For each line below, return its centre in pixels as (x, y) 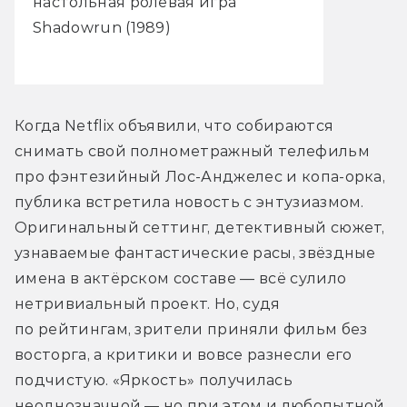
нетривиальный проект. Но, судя (148, 303)
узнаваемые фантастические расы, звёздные (195, 253)
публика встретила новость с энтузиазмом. (189, 202)
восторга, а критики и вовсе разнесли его (184, 354)
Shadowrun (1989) (102, 27)
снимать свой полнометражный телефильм (192, 151)
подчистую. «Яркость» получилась (154, 380)
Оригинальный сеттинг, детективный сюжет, (200, 227)
